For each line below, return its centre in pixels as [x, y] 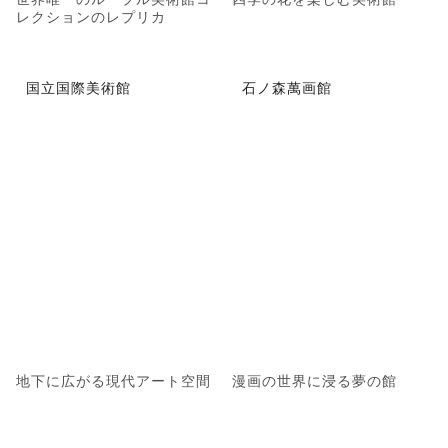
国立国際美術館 [78, 86]
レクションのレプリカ [91, 16]
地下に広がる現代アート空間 [113, 379]
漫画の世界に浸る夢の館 [314, 379]
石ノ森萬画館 [287, 86]
